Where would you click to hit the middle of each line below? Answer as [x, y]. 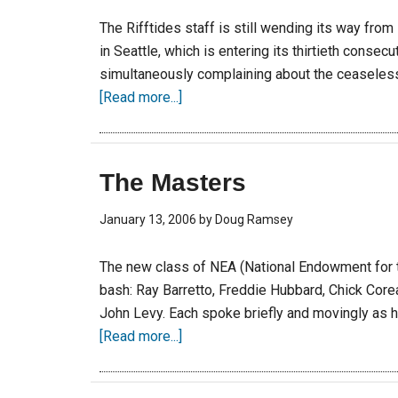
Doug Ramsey [254, 219]
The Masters [173, 183]
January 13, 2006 [148, 219]
